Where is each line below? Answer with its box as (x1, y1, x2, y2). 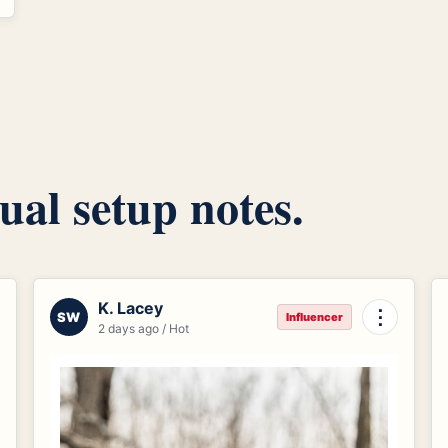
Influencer (286, 310, 344, 325)
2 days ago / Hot (97, 321, 189, 337)
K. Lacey (97, 298, 163, 319)
